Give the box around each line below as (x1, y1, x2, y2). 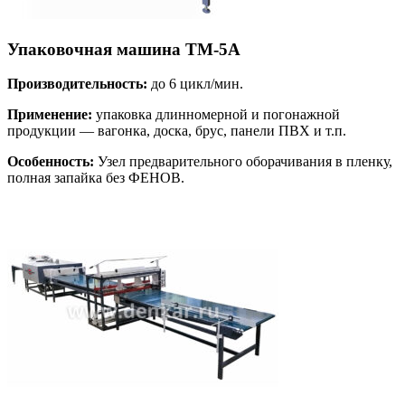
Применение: (7, 107, 92, 123)
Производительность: (7, 76, 147, 92)
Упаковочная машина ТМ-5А (7, 39, 240, 59)
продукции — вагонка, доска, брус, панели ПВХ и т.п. (7, 123, 346, 139)
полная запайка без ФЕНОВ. (7, 170, 184, 186)
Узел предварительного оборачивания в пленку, (94, 154, 392, 170)
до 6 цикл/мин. (147, 76, 243, 92)
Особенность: (7, 154, 94, 170)
